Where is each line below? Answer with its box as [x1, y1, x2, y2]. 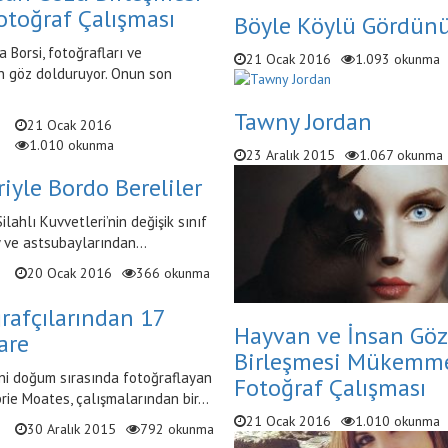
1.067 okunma [359, 145, 443, 164]
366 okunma [135, 264, 210, 282]
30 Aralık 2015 [26, 420, 116, 438]
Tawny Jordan [234, 105, 372, 137]
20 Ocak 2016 [26, 264, 112, 282]
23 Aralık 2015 [246, 145, 335, 164]
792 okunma [139, 420, 214, 438]
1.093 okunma [355, 49, 440, 68]
